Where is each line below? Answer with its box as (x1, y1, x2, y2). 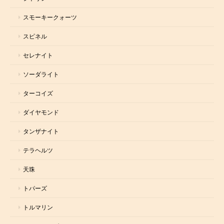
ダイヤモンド (23, 108, 59, 115)
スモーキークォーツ (23, 13, 77, 20)
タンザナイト (23, 127, 59, 134)
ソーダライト (23, 70, 59, 77)
